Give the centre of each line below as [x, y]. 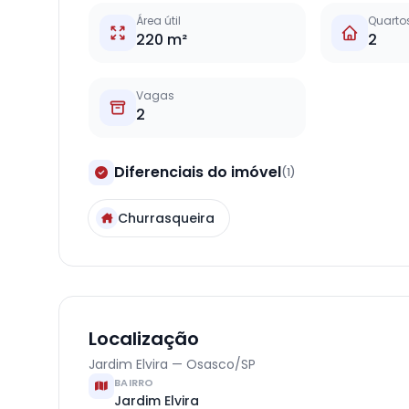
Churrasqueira [166, 218]
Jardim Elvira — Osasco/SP [172, 364]
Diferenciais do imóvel [198, 172]
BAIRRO [134, 383]
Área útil [158, 21]
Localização [144, 339]
